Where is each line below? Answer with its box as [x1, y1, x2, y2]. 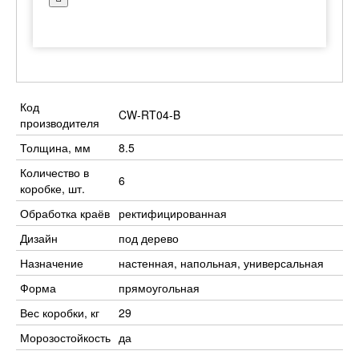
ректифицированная [119, 205, 227, 221]
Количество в [20, 164, 89, 180]
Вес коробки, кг [20, 305, 99, 321]
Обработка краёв [20, 205, 110, 221]
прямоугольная [119, 280, 200, 296]
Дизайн [20, 230, 58, 246]
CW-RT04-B [119, 107, 180, 123]
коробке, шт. [20, 180, 85, 196]
